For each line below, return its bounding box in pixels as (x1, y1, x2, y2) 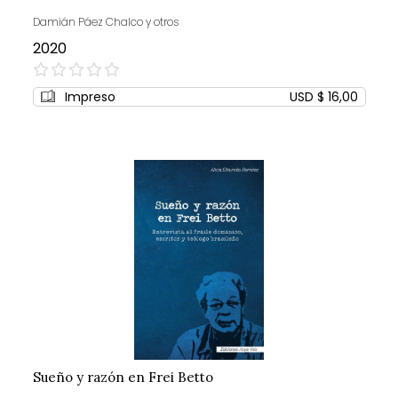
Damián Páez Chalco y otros (32, 14, 179, 30)
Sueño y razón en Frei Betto (32, 369, 213, 386)
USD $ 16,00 (289, 88, 358, 107)
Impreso (64, 88, 115, 107)
